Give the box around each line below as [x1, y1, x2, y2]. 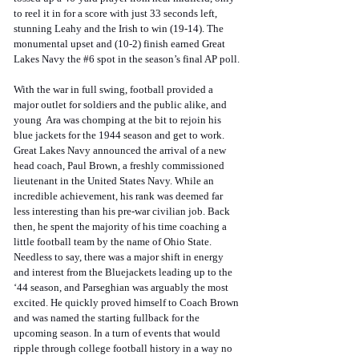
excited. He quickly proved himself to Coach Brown [14, 296, 241, 309]
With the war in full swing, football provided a [14, 83, 216, 96]
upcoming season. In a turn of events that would [14, 327, 223, 340]
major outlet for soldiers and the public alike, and [14, 99, 229, 111]
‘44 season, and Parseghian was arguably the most [14, 281, 231, 294]
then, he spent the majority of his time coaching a [14, 220, 229, 233]
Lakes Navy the [14, 53, 83, 66]
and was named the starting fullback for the [14, 312, 202, 325]
